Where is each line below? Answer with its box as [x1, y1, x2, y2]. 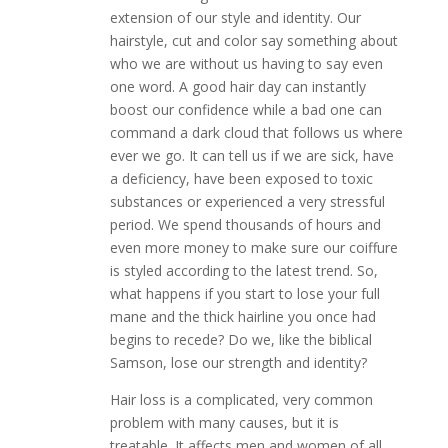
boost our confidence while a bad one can [109, 99, 382, 119]
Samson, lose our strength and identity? [109, 352, 367, 372]
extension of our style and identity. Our [109, 7, 361, 27]
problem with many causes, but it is [109, 412, 339, 432]
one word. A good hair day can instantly [109, 76, 366, 96]
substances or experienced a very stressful [109, 191, 385, 211]
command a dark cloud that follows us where [109, 122, 403, 142]
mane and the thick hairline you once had [109, 306, 376, 326]
